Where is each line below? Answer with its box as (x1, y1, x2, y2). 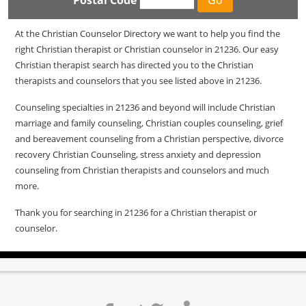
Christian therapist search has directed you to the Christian (15, 59, 253, 72)
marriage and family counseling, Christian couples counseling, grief (15, 117, 283, 130)
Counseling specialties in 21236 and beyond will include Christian (15, 101, 275, 114)
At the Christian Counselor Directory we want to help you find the (15, 27, 280, 40)
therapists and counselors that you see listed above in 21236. (15, 74, 262, 87)
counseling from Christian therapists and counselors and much (15, 164, 269, 177)
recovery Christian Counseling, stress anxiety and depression (15, 148, 261, 161)
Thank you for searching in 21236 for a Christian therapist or (15, 206, 257, 219)
